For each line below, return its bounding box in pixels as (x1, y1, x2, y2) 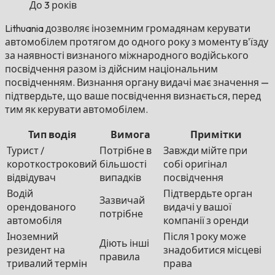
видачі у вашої (163, 201, 231, 214)
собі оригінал (163, 158, 227, 171)
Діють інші (99, 237, 149, 250)
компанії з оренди (163, 214, 249, 227)
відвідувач (7, 171, 56, 184)
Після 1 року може (163, 230, 246, 243)
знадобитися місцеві (163, 244, 261, 257)
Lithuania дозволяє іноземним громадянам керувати (5, 22, 250, 35)
